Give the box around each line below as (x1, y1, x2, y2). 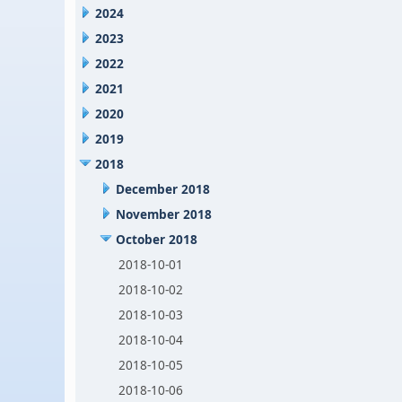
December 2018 (116, 180, 211, 197)
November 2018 (116, 205, 213, 223)
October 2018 (116, 231, 198, 248)
